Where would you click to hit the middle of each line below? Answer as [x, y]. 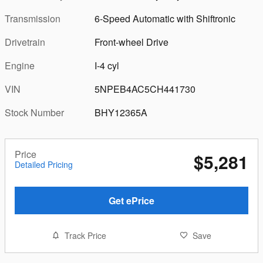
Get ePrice [131, 200]
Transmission [33, 18]
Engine [20, 65]
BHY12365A [121, 112]
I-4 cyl [107, 65]
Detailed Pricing [44, 164]
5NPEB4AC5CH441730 [145, 89]
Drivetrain [25, 42]
